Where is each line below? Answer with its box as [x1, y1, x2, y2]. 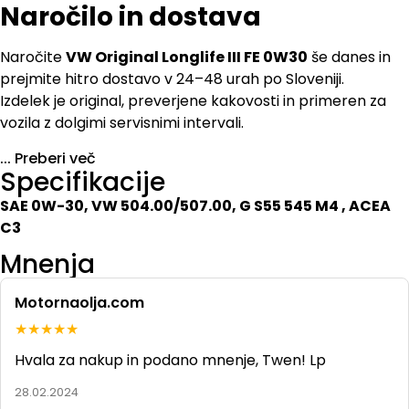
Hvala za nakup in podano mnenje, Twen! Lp [15, 350, 326, 372]
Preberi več [15, 147, 96, 169]
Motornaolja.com [15, 292, 144, 314]
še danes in [308, 47, 391, 68]
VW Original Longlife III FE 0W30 [66, 47, 308, 68]
